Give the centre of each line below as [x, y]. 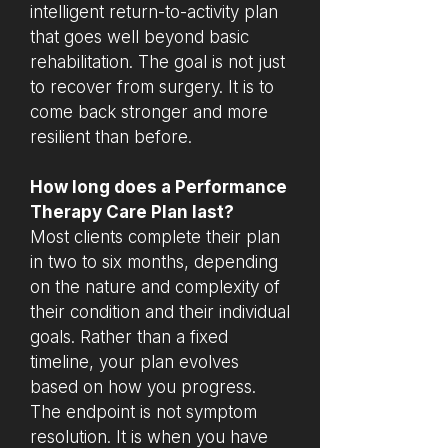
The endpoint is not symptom [143, 412]
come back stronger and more [149, 112]
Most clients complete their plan [155, 237]
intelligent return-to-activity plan [154, 12]
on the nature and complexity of [155, 287]
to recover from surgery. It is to [152, 87]
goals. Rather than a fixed [129, 337]
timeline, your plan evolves [134, 362]
